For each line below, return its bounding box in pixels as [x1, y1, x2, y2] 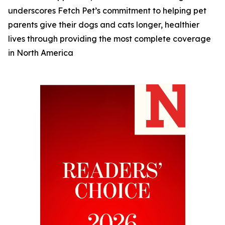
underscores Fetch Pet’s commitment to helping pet [8, 6, 206, 16]
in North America [8, 48, 73, 58]
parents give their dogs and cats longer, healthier [8, 20, 199, 30]
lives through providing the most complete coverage [8, 34, 211, 44]
